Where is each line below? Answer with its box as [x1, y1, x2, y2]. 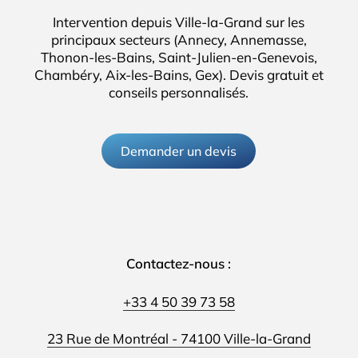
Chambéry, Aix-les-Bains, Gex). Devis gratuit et [34, 66, 324, 84]
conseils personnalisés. [109, 84, 249, 101]
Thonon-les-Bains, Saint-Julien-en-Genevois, [40, 49, 317, 66]
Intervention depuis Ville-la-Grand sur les [53, 14, 305, 31]
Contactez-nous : [126, 255, 232, 272]
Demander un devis [121, 143, 237, 160]
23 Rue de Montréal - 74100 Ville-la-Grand [46, 329, 311, 347]
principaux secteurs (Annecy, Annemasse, [50, 31, 307, 49]
